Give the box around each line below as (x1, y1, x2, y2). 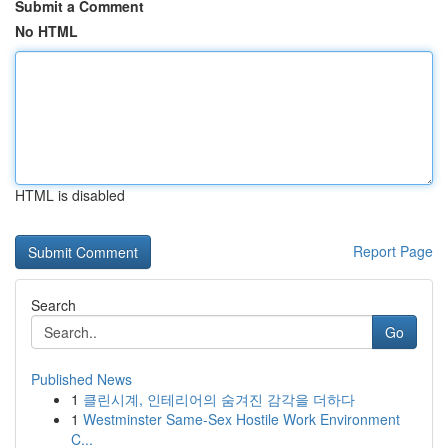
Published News (31, 369, 132, 389)
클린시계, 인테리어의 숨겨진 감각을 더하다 (83, 389, 355, 409)
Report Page (353, 241, 433, 261)
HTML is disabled (15, 185, 125, 205)
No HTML (15, 21, 78, 41)
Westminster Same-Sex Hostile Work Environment (83, 409, 400, 429)
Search (31, 295, 76, 315)
